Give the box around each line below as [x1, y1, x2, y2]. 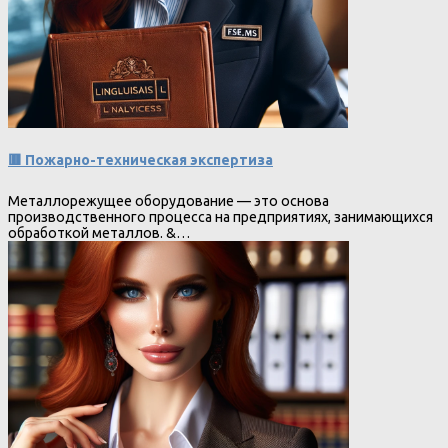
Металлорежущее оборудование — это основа [8, 192, 329, 209]
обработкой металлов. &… [8, 224, 190, 241]
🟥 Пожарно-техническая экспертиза [8, 151, 273, 168]
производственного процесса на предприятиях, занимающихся [8, 208, 433, 225]
